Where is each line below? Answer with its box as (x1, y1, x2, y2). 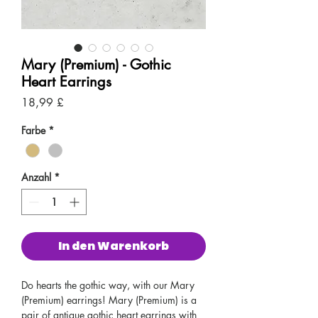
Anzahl (21, 170, 51, 185)
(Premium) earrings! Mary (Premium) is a (21, 293, 197, 307)
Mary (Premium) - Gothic (21, 55, 171, 74)
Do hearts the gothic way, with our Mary (21, 278, 194, 292)
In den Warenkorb (58, 238, 169, 255)
